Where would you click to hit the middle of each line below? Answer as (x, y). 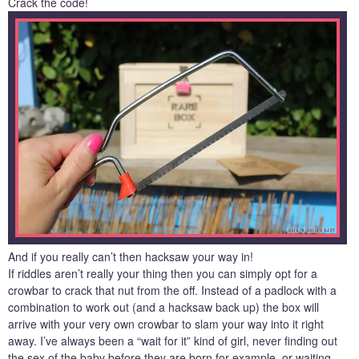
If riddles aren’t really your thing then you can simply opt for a (163, 273)
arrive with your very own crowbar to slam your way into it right (166, 323)
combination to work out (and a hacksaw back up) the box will (163, 307)
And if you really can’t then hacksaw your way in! (131, 256)
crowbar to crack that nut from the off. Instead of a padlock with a (172, 290)
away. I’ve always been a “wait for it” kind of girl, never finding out (173, 340)
